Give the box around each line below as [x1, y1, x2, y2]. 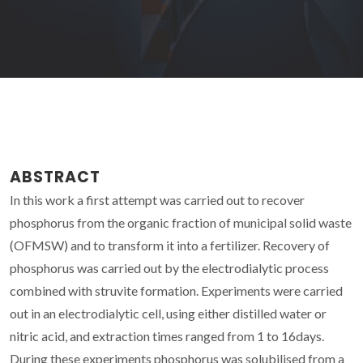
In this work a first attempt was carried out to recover [10, 191, 305, 207]
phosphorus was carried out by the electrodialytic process [10, 259, 329, 275]
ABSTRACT [10, 165, 100, 188]
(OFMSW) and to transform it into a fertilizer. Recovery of [10, 237, 330, 253]
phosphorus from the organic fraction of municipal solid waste [10, 214, 352, 230]
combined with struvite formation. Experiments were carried [10, 282, 343, 298]
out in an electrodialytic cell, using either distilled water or [10, 305, 327, 321]
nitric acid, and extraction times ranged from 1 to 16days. [10, 327, 324, 344]
